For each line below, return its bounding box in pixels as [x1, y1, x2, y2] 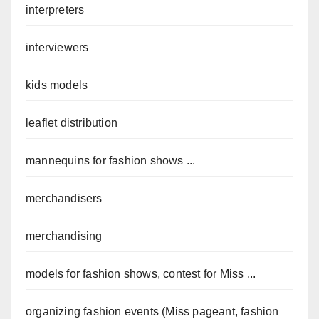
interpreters [26, 4, 85, 16]
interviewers [26, 41, 89, 54]
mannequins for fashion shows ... [26, 155, 196, 167]
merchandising [26, 230, 103, 243]
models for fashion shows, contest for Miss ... [26, 268, 256, 281]
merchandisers [26, 192, 103, 205]
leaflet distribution [26, 117, 117, 130]
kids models [26, 79, 88, 92]
